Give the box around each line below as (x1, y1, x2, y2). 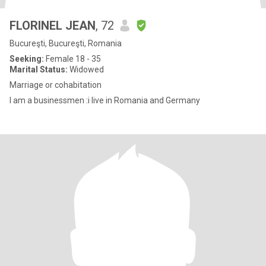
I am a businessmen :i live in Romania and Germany (9, 96, 200, 105)
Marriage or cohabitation (9, 80, 102, 90)
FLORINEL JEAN (9, 18, 96, 33)
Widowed (68, 65, 104, 74)
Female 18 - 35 (44, 54, 101, 64)
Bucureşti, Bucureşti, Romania (9, 39, 122, 48)
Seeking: (9, 54, 44, 64)
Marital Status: (9, 65, 68, 74)
